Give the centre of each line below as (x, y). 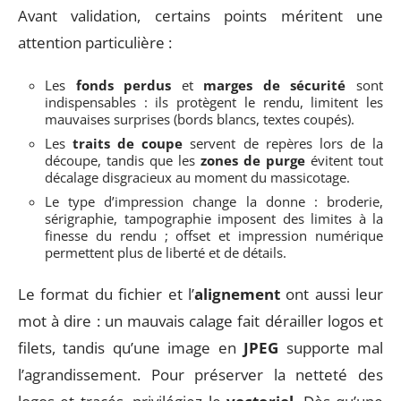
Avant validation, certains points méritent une (200, 16)
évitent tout (344, 160)
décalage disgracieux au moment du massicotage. (197, 177)
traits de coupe (128, 143)
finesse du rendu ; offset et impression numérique (214, 235)
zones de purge (253, 160)
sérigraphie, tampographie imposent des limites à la (214, 218)
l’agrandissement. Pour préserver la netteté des (200, 375)
